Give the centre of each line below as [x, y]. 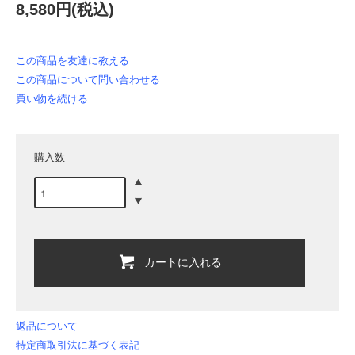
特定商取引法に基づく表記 [78, 345]
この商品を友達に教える [73, 61]
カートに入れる [183, 262]
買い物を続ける [52, 99]
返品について [47, 326]
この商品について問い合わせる [88, 80]
